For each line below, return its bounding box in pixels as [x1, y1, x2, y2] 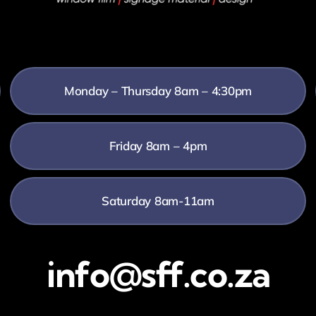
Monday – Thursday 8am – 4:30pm [63, 83, 253, 98]
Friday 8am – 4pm [109, 138, 207, 153]
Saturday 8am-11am [102, 193, 214, 208]
